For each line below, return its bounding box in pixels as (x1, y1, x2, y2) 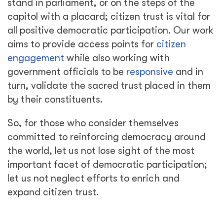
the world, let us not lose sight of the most (7, 145, 194, 156)
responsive (126, 66, 173, 77)
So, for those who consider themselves (7, 117, 179, 129)
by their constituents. (7, 94, 103, 105)
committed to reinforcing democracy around (7, 131, 206, 143)
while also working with (64, 52, 170, 64)
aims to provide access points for (7, 38, 156, 50)
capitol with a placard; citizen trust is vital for (7, 11, 210, 22)
